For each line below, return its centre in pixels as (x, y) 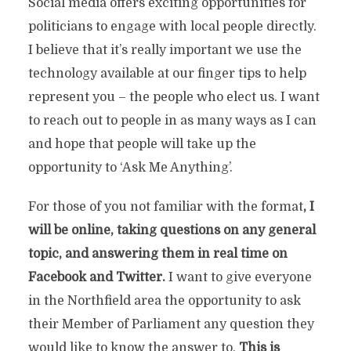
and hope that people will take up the (142, 144)
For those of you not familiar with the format (165, 207)
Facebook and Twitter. (96, 277)
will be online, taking (92, 230)
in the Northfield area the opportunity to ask (164, 301)
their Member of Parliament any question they (171, 324)
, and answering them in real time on (173, 254)
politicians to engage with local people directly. (172, 27)
